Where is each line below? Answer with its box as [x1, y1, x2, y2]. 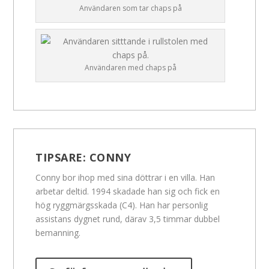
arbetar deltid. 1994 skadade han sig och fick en [35, 185, 220, 197]
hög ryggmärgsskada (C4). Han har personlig [35, 199, 208, 211]
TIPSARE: [35, 150, 89, 165]
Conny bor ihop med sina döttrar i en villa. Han [35, 171, 216, 183]
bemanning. [35, 226, 81, 238]
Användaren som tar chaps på [79, 2, 182, 13]
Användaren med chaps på [84, 62, 177, 73]
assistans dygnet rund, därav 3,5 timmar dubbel [35, 213, 220, 225]
